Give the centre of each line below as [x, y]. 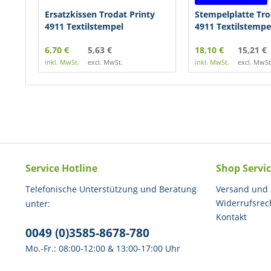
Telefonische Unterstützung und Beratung [111, 189]
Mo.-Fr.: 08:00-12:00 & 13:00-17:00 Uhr [103, 248]
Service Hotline [61, 168]
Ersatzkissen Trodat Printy [100, 14]
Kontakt [231, 217]
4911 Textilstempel [84, 26]
